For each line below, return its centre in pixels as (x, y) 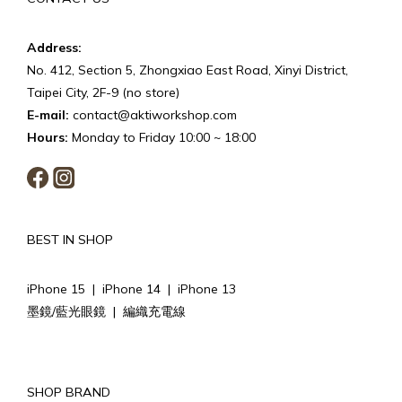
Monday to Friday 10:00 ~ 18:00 (162, 137)
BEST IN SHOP (70, 239)
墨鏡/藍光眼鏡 (66, 311)
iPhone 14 (131, 288)
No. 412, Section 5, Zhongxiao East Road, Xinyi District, (188, 70)
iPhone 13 (207, 288)
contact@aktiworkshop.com (153, 114)
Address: (54, 47)
